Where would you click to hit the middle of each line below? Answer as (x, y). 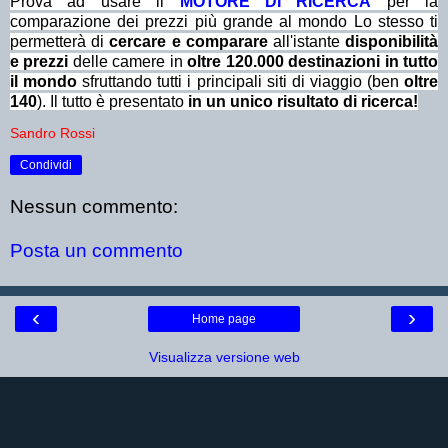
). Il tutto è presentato (112, 101)
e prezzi (39, 61)
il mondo (44, 81)
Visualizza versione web (224, 357)
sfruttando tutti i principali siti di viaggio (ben (241, 81)
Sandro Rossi (52, 132)
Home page (224, 319)
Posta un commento (96, 250)
